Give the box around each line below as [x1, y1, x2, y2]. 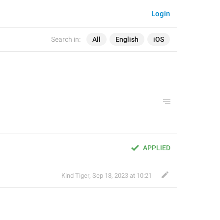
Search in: [51, 35, 81, 43]
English [115, 35, 138, 43]
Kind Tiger [61, 172, 89, 179]
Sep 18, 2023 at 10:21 [92, 172, 152, 179]
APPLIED [143, 144, 170, 152]
